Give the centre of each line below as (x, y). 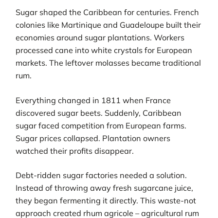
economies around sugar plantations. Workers (100, 38)
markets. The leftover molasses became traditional (108, 63)
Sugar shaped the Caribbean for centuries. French (107, 12)
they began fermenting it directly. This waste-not (106, 200)
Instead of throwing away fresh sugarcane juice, (104, 188)
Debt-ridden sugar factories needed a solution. (101, 175)
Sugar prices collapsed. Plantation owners (93, 138)
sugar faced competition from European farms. (101, 125)
